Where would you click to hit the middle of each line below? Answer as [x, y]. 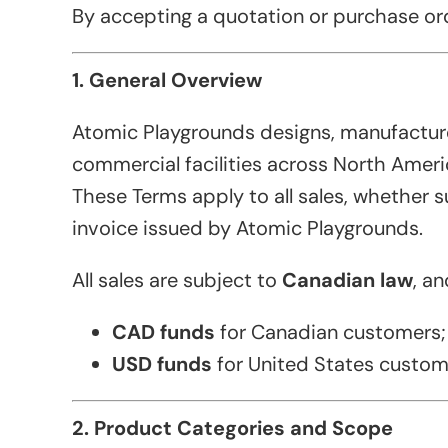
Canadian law [347, 280]
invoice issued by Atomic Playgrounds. [247, 228]
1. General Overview [167, 80]
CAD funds [163, 332]
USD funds [162, 364]
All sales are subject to [177, 280]
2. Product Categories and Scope [232, 428]
